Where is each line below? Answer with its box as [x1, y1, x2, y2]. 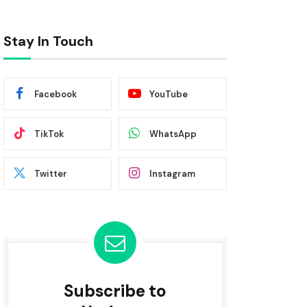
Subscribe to [64, 280, 167, 302]
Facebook [34, 88, 77, 100]
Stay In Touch [3, 32, 93, 50]
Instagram [149, 167, 195, 180]
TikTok [34, 127, 64, 140]
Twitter [34, 167, 67, 180]
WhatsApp [149, 127, 197, 140]
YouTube [149, 88, 188, 100]
